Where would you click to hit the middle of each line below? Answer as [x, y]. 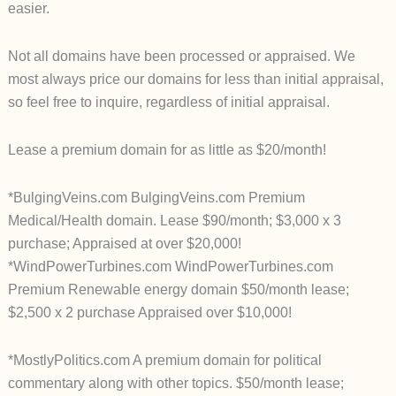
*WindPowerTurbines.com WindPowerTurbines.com [170, 267]
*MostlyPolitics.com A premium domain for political [164, 361]
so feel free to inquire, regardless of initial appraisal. [168, 103]
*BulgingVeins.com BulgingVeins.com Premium [156, 198]
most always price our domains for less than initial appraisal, [195, 80]
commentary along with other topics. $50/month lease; [175, 384]
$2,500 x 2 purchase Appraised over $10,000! [149, 313]
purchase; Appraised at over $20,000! [124, 244]
